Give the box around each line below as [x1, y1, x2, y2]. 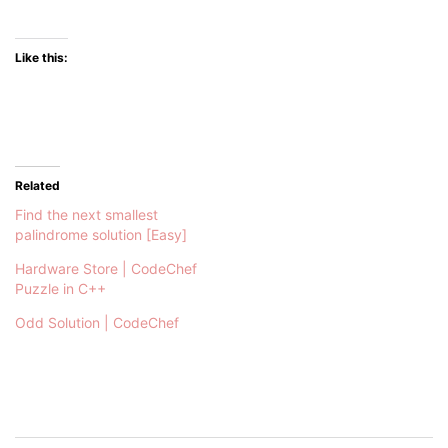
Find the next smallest [15, 205, 158, 223]
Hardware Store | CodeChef [15, 259, 197, 277]
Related [15, 177, 60, 193]
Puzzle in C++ [15, 279, 106, 297]
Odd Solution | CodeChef [15, 313, 179, 331]
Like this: [15, 49, 68, 65]
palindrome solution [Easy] [15, 225, 187, 243]
